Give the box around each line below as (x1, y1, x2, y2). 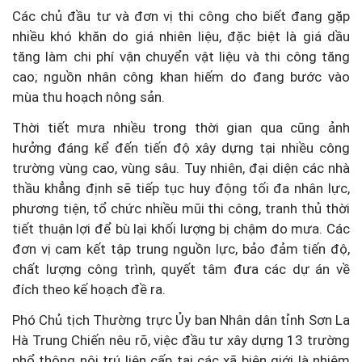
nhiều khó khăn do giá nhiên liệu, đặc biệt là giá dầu (12, 28, 350, 45)
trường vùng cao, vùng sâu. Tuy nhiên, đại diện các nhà (12, 160, 350, 177)
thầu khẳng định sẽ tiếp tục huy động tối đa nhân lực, (12, 180, 350, 197)
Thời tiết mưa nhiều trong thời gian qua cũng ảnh (12, 120, 350, 137)
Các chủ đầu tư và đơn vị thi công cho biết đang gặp (12, 8, 350, 25)
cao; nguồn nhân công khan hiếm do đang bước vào (12, 69, 350, 86)
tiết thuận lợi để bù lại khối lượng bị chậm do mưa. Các (12, 221, 350, 238)
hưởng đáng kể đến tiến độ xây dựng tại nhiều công (12, 140, 350, 157)
